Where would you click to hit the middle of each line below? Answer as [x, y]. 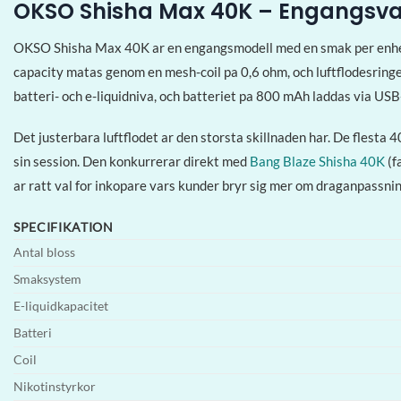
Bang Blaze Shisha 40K [317, 162]
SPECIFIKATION [64, 227]
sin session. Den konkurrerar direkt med [132, 162]
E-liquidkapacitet [61, 306]
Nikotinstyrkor [55, 386]
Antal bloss [44, 252]
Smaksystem [47, 279]
